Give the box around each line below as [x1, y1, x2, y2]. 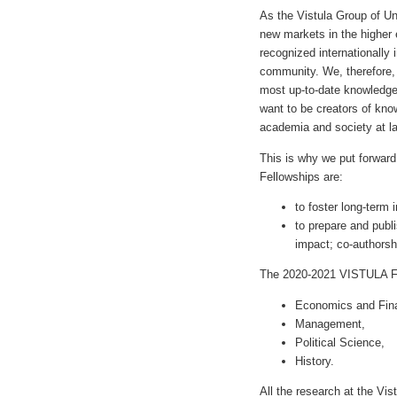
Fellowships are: [260, 169, 343, 183]
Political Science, [295, 335, 385, 349]
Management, [295, 316, 365, 331]
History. [295, 354, 334, 368]
